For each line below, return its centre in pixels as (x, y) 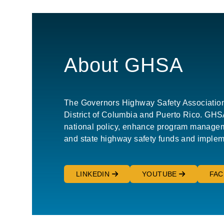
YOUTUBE (161, 174)
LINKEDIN (94, 174)
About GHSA (124, 65)
